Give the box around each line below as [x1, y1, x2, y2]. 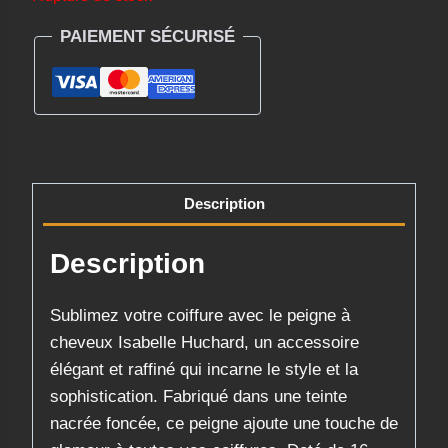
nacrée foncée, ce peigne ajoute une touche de [50, 414, 398, 434]
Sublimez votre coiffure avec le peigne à [50, 306, 350, 326]
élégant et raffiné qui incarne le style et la [50, 360, 358, 380]
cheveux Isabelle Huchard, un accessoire [50, 333, 359, 353]
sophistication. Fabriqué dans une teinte [50, 387, 347, 407]
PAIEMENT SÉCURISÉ [60, 27, 235, 47]
